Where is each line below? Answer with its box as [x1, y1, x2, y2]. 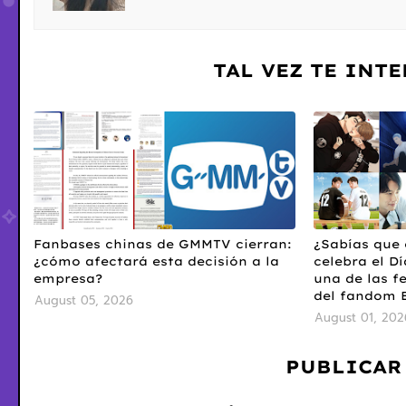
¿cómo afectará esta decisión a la [34, 253, 279, 268]
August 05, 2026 [34, 291, 133, 309]
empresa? [34, 270, 102, 285]
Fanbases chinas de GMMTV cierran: [34, 236, 292, 251]
